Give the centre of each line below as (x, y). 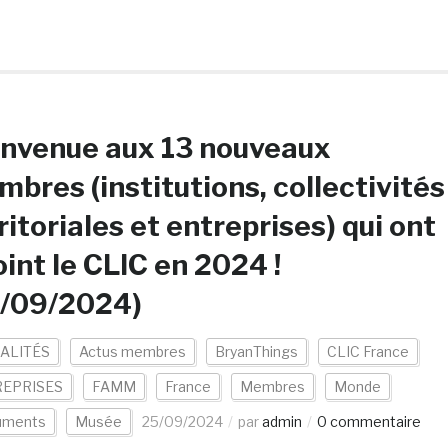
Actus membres (132, 351)
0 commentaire (368, 421)
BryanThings (256, 351)
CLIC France (367, 351)
